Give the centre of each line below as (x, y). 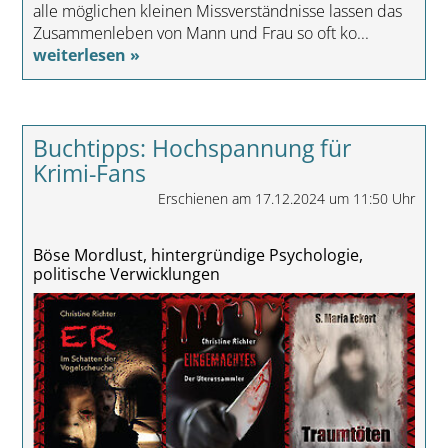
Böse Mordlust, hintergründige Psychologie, (197, 255)
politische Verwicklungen (126, 274)
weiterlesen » (86, 55)
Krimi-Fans (89, 173)
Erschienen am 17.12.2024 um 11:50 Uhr (287, 199)
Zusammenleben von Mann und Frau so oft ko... (200, 33)
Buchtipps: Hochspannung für (191, 148)
